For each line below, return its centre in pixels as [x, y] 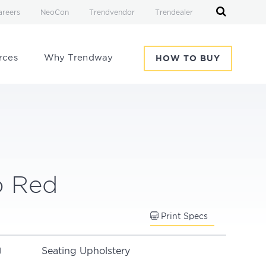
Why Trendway [78, 58]
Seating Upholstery [85, 251]
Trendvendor [112, 12]
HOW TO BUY [188, 58]
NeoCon [54, 12]
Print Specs [183, 216]
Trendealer [174, 12]
